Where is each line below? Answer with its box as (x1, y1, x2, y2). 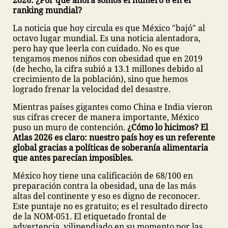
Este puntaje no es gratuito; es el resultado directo (13, 201, 208, 212)
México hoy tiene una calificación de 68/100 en (13, 170, 193, 181)
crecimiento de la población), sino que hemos (13, 73, 188, 84)
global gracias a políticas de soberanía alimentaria (13, 142, 208, 153)
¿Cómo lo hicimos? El (127, 122, 208, 133)
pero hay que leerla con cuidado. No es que (13, 43, 180, 54)
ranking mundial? (13, 5, 82, 16)
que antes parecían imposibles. (13, 152, 133, 163)
